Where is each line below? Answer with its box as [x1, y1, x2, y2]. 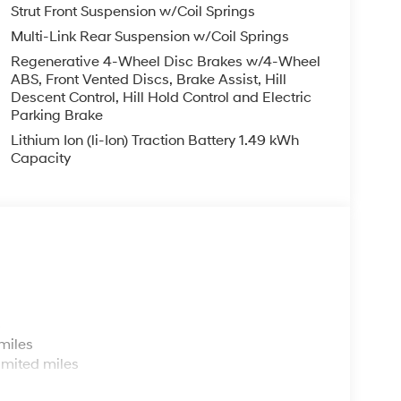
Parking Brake [10, 106, 103, 124]
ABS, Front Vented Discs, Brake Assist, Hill [10, 70, 286, 89]
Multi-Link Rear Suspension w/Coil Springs [10, 27, 289, 46]
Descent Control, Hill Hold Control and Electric [10, 88, 311, 107]
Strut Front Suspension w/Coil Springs [10, 2, 255, 21]
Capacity [10, 149, 71, 167]
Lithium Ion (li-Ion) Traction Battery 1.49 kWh [10, 131, 299, 149]
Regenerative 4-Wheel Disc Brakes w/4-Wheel [10, 52, 320, 71]
